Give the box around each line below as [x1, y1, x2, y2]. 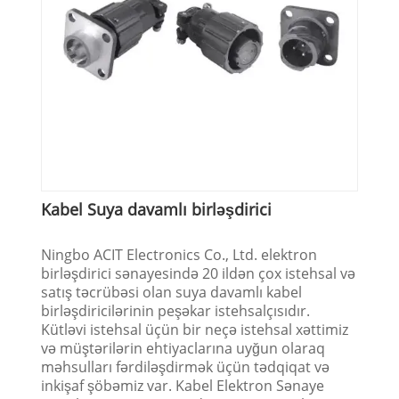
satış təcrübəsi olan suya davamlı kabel [41, 281, 303, 302]
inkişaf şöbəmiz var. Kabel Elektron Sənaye [41, 375, 325, 395]
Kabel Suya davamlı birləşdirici [41, 198, 273, 220]
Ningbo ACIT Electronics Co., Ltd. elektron [41, 244, 318, 265]
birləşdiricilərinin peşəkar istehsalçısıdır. [41, 300, 311, 321]
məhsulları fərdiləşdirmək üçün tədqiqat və [41, 356, 330, 377]
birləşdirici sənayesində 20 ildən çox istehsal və [41, 263, 356, 283]
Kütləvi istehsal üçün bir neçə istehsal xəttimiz [41, 319, 349, 339]
